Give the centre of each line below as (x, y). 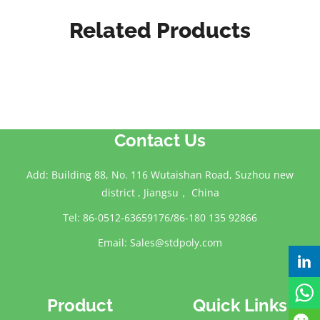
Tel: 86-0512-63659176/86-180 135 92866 (160, 218)
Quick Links (240, 306)
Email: (114, 243)
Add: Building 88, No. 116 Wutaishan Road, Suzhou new (160, 175)
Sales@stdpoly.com (176, 243)
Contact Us (160, 141)
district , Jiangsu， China (160, 193)
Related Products (160, 31)
